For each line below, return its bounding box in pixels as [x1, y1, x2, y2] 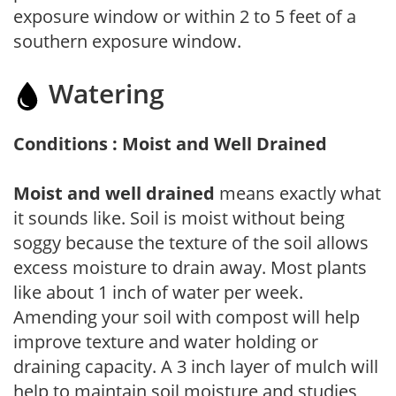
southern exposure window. [13, 28, 241, 53]
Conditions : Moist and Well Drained [13, 131, 327, 156]
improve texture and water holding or [13, 329, 318, 354]
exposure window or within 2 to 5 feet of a [13, 4, 356, 28]
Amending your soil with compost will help [13, 304, 360, 329]
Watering [42, 74, 164, 111]
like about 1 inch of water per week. [13, 279, 303, 304]
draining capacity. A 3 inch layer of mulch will [13, 354, 378, 378]
